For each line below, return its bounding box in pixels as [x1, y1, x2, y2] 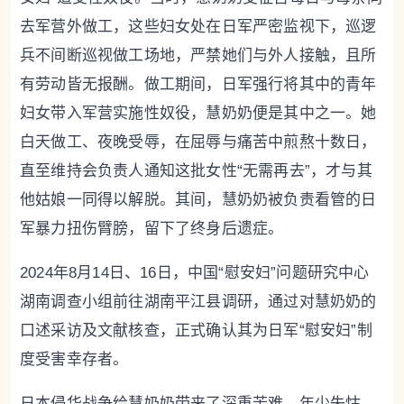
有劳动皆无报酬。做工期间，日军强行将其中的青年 [20, 76, 377, 93]
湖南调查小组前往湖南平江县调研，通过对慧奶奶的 [20, 293, 377, 310]
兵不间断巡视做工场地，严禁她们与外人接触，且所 [20, 47, 377, 64]
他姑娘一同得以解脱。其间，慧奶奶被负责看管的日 [20, 191, 377, 208]
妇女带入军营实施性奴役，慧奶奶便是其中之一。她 [20, 105, 377, 122]
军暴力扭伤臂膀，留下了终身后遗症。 [20, 220, 284, 237]
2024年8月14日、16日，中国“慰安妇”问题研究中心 [20, 264, 370, 281]
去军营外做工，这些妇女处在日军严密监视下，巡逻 [20, 18, 377, 35]
